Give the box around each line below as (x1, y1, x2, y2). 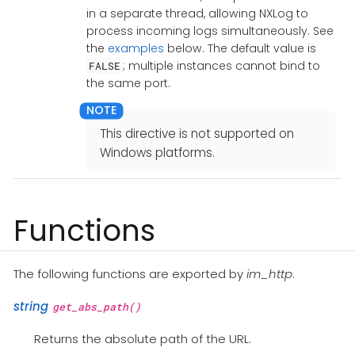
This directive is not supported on (99, 124, 294, 142)
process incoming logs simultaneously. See (86, 22, 334, 39)
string (13, 298, 48, 315)
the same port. (86, 74, 170, 91)
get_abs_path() (52, 300, 141, 315)
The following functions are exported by (13, 265, 246, 283)
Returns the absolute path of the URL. (33, 330, 251, 348)
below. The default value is (163, 40, 316, 56)
